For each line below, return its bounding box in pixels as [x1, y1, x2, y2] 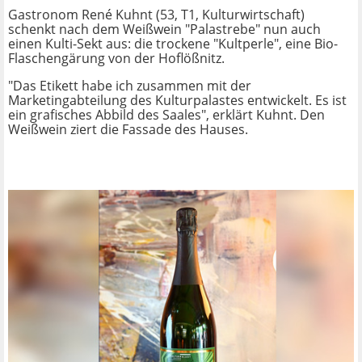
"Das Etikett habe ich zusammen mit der [8, 77, 251, 95]
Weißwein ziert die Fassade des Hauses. [8, 120, 248, 139]
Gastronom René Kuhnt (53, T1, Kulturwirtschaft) [8, 6, 305, 24]
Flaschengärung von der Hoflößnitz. [8, 49, 225, 68]
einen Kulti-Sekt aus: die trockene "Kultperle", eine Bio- [8, 35, 338, 53]
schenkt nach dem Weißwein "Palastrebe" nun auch [8, 20, 321, 39]
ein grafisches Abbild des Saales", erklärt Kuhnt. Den [8, 106, 325, 124]
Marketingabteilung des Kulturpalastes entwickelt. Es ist [8, 91, 347, 110]
